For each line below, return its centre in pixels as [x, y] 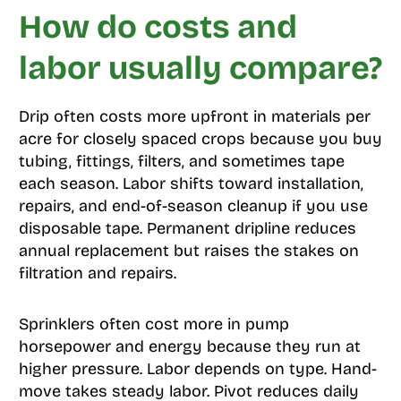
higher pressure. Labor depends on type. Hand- [197, 369]
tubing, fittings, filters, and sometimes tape [181, 162]
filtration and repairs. [97, 273]
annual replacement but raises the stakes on [188, 251]
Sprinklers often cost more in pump [154, 324]
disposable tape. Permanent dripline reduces [187, 229]
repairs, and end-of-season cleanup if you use [193, 206]
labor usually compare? [200, 69]
